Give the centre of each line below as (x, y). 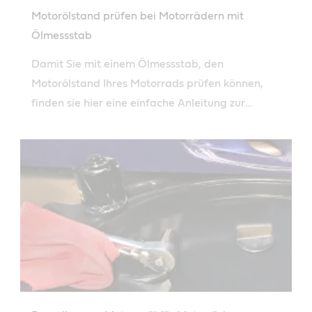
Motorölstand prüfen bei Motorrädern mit (138, 16)
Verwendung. (65, 122)
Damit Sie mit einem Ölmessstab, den (127, 64)
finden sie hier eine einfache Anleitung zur (138, 103)
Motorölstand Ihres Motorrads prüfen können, (147, 83)
